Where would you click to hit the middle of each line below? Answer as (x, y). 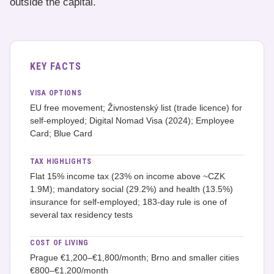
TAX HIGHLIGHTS (61, 161)
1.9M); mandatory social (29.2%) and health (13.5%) (131, 189)
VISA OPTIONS (56, 93)
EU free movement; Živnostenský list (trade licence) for (136, 108)
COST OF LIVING (60, 243)
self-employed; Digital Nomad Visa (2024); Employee (132, 120)
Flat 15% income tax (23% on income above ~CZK (128, 176)
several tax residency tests (81, 215)
